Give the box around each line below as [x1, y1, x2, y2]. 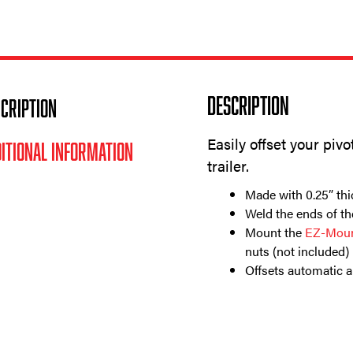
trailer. [207, 155, 250, 177]
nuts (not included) [245, 242, 350, 261]
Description [207, 91, 290, 120]
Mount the [245, 223, 306, 242]
